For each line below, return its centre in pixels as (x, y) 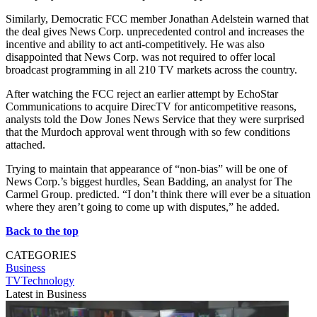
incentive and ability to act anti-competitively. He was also (135, 44)
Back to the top (42, 231)
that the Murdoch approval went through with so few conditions (148, 132)
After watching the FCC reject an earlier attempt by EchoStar (142, 93)
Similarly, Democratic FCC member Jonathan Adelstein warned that (157, 18)
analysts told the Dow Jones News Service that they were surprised (155, 119)
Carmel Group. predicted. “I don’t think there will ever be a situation (158, 194)
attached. (25, 144)
